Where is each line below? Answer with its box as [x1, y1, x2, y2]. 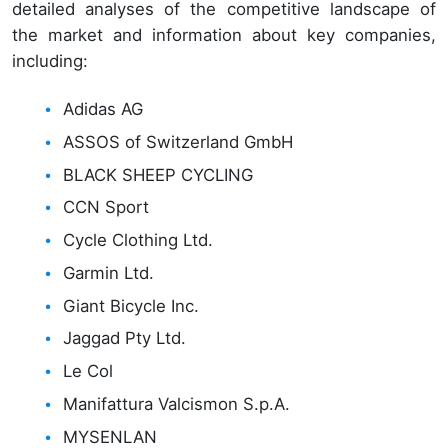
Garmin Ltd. [63, 262, 155, 283]
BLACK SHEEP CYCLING [63, 164, 254, 185]
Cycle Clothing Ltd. [63, 230, 214, 251]
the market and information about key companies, [12, 24, 436, 45]
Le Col [63, 361, 114, 382]
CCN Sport [63, 197, 150, 218]
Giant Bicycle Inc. [63, 295, 200, 316]
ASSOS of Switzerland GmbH [63, 131, 294, 152]
